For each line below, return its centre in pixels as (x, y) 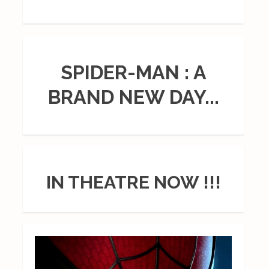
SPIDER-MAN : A (133, 73)
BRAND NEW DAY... (133, 97)
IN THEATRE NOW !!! (133, 182)
